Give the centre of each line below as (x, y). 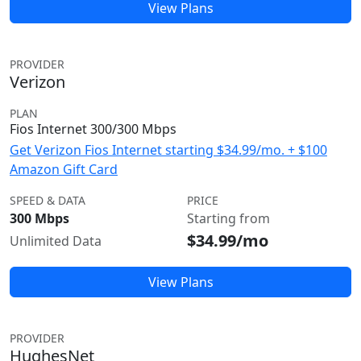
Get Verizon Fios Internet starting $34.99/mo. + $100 (168, 150)
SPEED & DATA (48, 200)
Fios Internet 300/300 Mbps (93, 129)
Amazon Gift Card (64, 169)
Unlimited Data (56, 241)
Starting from (228, 218)
